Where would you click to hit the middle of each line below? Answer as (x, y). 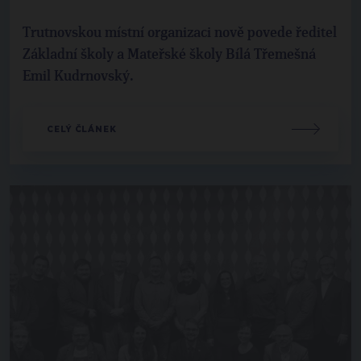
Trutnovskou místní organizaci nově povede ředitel (180, 33)
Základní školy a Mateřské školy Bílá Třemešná (169, 54)
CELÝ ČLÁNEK (82, 129)
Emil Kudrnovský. (78, 76)
